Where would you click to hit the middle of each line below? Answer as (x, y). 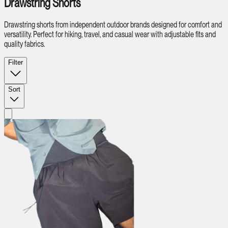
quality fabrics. (24, 44)
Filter (16, 63)
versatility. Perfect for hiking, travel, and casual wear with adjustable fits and (110, 35)
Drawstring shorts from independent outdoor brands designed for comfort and (113, 25)
